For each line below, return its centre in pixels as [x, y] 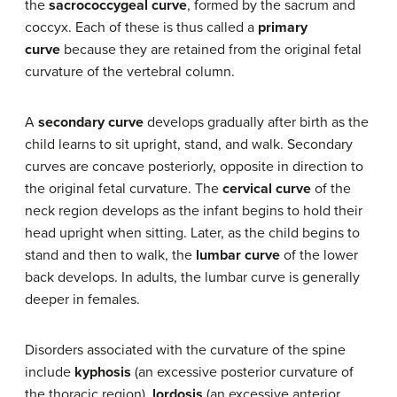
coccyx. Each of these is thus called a [141, 28]
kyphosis [103, 373]
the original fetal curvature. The [124, 189]
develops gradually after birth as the [256, 123]
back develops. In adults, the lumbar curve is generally [192, 278]
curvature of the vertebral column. [130, 72]
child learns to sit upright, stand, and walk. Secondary [189, 145]
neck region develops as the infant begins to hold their [194, 211]
